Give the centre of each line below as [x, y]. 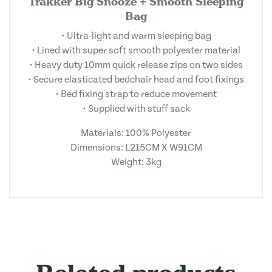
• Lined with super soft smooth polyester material [136, 50]
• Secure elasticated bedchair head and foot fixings [136, 80]
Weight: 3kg [136, 162]
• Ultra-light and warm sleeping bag [136, 36]
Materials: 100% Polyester [136, 133]
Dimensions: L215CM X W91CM [136, 148]
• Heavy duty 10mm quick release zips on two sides [136, 65]
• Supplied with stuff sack [136, 109]
